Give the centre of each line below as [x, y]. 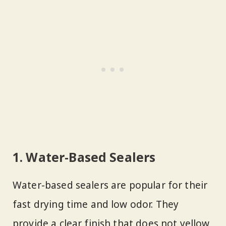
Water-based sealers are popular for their [110, 185]
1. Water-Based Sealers [84, 157]
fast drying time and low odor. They [96, 205]
